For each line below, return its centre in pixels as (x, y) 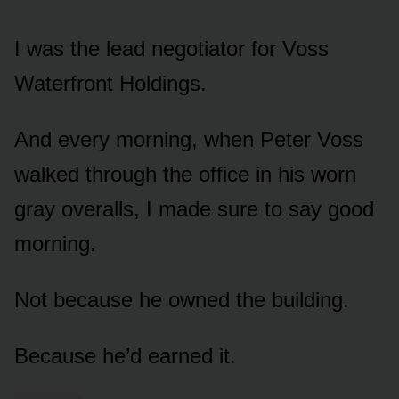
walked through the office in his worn (185, 174)
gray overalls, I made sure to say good (194, 208)
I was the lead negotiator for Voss (171, 48)
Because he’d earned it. (125, 355)
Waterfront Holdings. (110, 83)
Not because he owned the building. (182, 299)
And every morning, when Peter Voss (189, 139)
